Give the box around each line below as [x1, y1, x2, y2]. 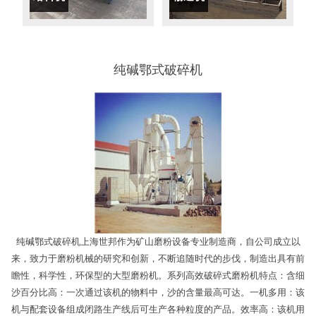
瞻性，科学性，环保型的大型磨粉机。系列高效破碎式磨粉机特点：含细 [11, 270, 305, 281]
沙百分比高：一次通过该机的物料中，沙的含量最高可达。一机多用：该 [11, 287, 305, 298]
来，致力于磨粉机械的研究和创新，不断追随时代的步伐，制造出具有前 [11, 253, 305, 265]
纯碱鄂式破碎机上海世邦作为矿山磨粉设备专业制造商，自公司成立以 [16, 236, 300, 248]
